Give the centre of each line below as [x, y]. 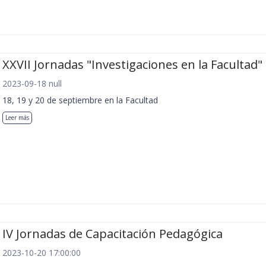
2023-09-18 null [32, 83]
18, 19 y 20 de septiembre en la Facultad [80, 100]
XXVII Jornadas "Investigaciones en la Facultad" [132, 64]
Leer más [17, 117]
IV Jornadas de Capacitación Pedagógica [113, 234]
